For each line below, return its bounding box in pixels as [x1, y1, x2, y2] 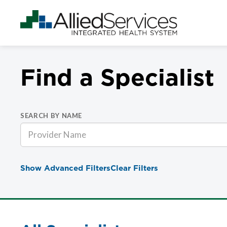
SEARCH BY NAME [20, 111, 83, 120]
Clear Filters [110, 162, 158, 173]
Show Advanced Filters [20, 162, 110, 173]
